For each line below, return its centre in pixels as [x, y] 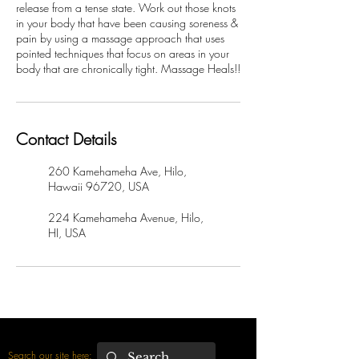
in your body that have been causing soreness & [127, 23]
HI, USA [67, 233]
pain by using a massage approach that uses [120, 38]
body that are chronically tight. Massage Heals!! [128, 69]
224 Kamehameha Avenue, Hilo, [126, 218]
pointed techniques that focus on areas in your [123, 53]
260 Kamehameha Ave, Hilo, [117, 171]
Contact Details [67, 139]
